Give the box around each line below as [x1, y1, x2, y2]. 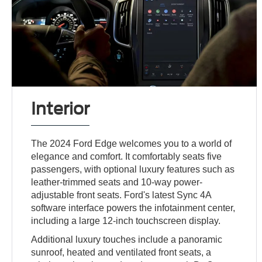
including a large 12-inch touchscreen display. [31, 215, 221, 226]
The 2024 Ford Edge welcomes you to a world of [31, 138, 232, 149]
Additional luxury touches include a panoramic [31, 234, 223, 244]
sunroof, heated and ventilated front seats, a [31, 247, 212, 257]
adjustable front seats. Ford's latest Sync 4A [31, 189, 212, 200]
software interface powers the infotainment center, [31, 202, 236, 213]
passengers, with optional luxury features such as [31, 164, 235, 174]
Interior [31, 98, 90, 119]
